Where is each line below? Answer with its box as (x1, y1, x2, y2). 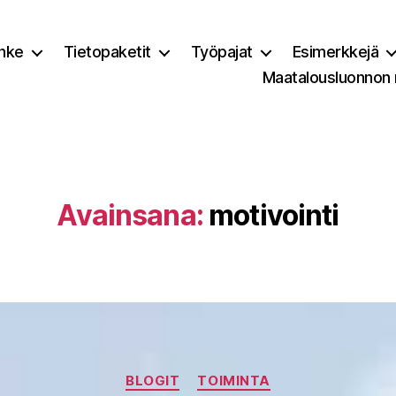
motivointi (209, 198, 339, 232)
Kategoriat (197, 363, 273, 382)
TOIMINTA (197, 372, 270, 389)
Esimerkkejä (292, 42, 379, 61)
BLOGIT (126, 372, 180, 389)
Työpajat (190, 42, 253, 61)
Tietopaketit (63, 42, 151, 61)
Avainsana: (57, 198, 203, 232)
